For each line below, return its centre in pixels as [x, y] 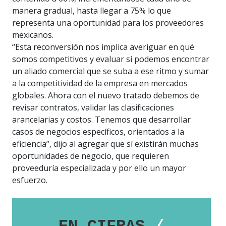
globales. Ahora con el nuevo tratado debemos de [106, 96]
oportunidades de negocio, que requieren [91, 156]
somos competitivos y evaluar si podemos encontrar [111, 59]
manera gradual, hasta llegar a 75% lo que [92, 11]
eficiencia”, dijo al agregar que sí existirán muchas [105, 144]
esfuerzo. [30, 180]
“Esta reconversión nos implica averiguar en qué [103, 47]
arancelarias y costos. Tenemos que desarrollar [101, 120]
